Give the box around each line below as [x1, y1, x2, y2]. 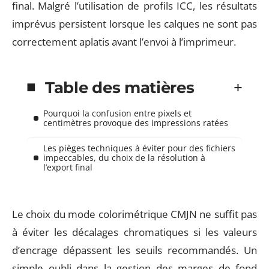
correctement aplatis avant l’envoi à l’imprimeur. [12, 35, 236, 49]
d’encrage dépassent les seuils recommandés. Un [12, 243, 257, 257]
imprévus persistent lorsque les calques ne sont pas [12, 17, 257, 31]
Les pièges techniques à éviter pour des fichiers [43, 142, 235, 154]
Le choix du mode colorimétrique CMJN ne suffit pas [12, 207, 257, 221]
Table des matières [45, 77, 195, 97]
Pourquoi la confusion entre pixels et [43, 107, 192, 119]
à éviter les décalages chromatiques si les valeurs [12, 225, 257, 239]
